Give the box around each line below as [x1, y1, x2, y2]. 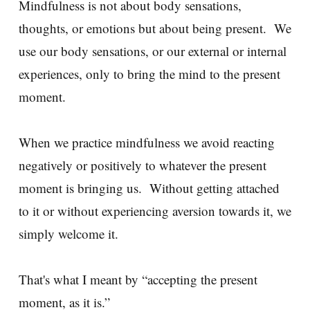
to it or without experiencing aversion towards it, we [19, 201, 291, 219]
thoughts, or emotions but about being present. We [19, 19, 291, 37]
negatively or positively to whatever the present [19, 156, 266, 174]
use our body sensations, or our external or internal [19, 42, 286, 60]
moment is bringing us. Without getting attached [19, 179, 280, 197]
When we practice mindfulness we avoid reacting [19, 133, 275, 151]
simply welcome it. [19, 224, 127, 242]
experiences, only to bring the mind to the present [19, 64, 280, 82]
